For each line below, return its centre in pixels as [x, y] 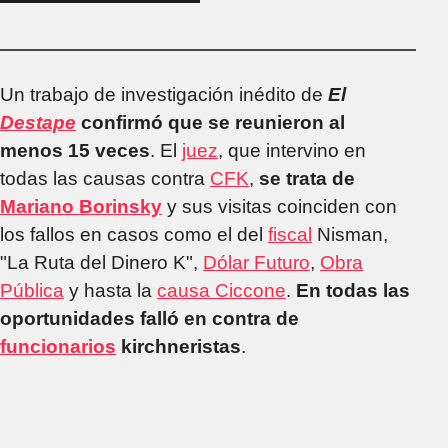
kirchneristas [178, 346]
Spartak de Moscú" [303, 64]
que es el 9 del [282, 36]
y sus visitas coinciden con [279, 206]
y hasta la [110, 290]
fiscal [290, 234]
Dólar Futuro [256, 262]
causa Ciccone [221, 290]
